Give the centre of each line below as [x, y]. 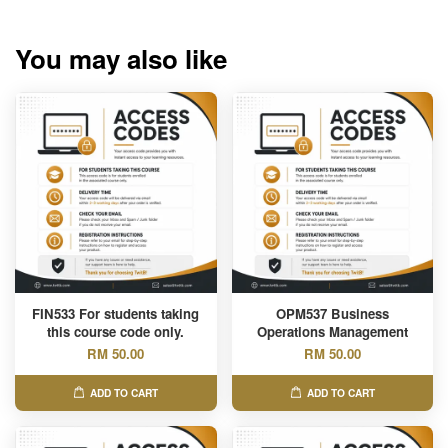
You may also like [121, 58]
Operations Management [332, 331]
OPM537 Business [332, 313]
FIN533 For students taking [116, 313]
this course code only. [116, 331]
